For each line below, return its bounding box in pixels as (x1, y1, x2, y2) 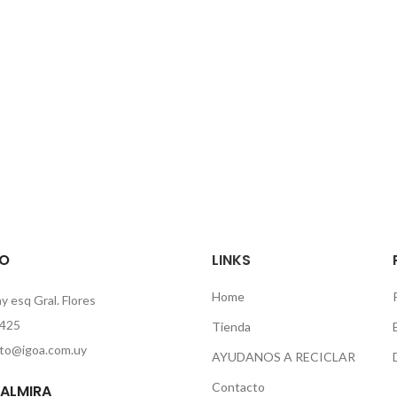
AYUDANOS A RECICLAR (212, 349, 355, 364)
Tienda (212, 319, 251, 334)
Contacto (212, 379, 265, 394)
